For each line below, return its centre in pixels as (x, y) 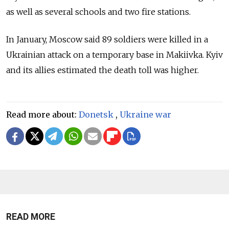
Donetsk (96, 114)
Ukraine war (145, 114)
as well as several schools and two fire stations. (98, 12)
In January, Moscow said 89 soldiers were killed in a (107, 39)
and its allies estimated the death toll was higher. (102, 70)
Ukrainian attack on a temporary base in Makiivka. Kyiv (114, 55)
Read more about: (42, 114)
